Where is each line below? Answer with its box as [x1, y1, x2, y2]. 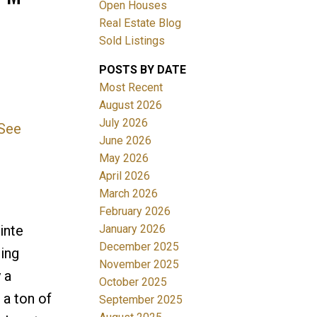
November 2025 [99, 257, 180, 271]
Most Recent [99, 80, 163, 94]
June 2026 [99, 133, 152, 147]
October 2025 [99, 275, 168, 289]
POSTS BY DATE [99, 62, 187, 76]
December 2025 [99, 239, 180, 253]
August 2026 [99, 98, 163, 112]
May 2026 [99, 151, 149, 165]
